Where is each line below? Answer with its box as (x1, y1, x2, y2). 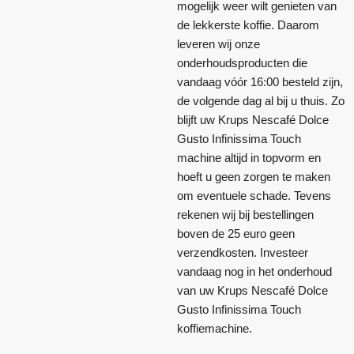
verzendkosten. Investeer (177, 245, 308, 259)
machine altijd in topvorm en (177, 150, 321, 164)
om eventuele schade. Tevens (177, 188, 331, 202)
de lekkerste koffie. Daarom (177, 17, 319, 32)
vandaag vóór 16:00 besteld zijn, (177, 74, 343, 88)
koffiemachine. (177, 321, 252, 335)
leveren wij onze (177, 36, 260, 51)
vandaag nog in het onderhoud (177, 264, 332, 278)
